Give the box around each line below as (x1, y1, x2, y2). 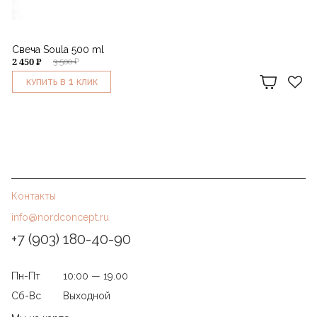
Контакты (11, 190, 56, 202)
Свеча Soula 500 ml (12, 44, 104, 56)
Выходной (63, 290, 110, 302)
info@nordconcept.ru (11, 212, 109, 224)
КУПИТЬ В (25, 78, 66, 88)
